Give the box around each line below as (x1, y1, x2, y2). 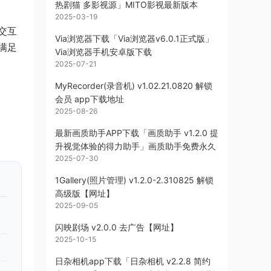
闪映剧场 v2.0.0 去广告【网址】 (55, 222, 178, 232)
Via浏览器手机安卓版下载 (55, 47, 152, 57)
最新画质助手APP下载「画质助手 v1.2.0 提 (55, 128, 218, 138)
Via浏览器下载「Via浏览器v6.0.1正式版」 (55, 33, 214, 44)
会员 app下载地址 (55, 94, 124, 104)
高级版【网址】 (55, 188, 114, 198)
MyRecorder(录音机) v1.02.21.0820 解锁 (55, 80, 212, 91)
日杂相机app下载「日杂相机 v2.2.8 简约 (55, 256, 211, 266)
